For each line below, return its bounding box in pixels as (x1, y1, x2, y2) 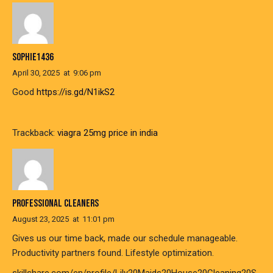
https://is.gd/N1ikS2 (37, 86, 115, 97)
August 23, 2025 (12, 214, 69, 224)
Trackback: (12, 127, 57, 139)
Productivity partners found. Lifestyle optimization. (12, 247, 214, 259)
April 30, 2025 (12, 68, 60, 77)
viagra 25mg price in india (57, 127, 158, 139)
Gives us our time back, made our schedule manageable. (12, 233, 238, 244)
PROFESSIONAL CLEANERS (12, 197, 99, 210)
